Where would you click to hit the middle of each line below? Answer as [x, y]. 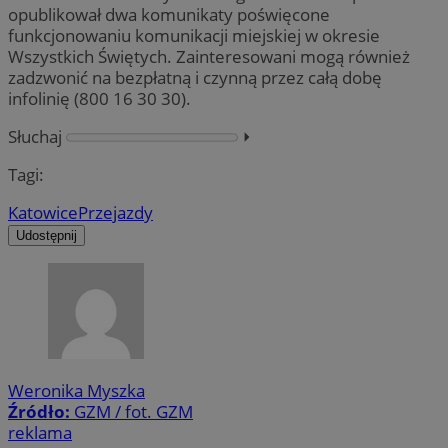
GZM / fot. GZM [133, 412]
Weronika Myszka [76, 391]
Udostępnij [46, 236]
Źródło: [41, 412]
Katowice [43, 213]
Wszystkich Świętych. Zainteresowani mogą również [209, 56]
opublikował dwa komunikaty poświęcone [169, 14]
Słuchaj [35, 136]
